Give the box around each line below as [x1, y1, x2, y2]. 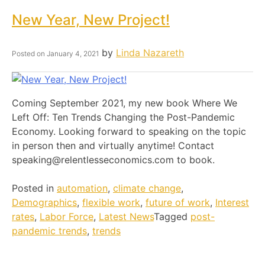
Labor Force [40, 210, 93, 222]
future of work [146, 196, 210, 208]
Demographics [12, 196, 77, 208]
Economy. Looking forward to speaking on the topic [12, 125, 246, 137]
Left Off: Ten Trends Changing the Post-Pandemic [12, 111, 235, 123]
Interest [215, 196, 249, 208]
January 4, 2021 [47, 49, 99, 58]
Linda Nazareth [116, 46, 184, 59]
